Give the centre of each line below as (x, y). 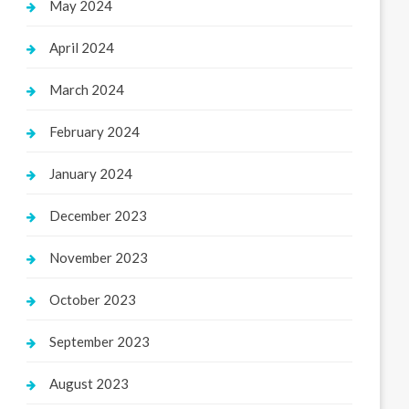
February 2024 (95, 131)
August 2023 (89, 383)
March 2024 (87, 89)
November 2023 (99, 257)
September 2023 (100, 341)
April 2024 (82, 47)
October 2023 (93, 299)
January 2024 (91, 173)
